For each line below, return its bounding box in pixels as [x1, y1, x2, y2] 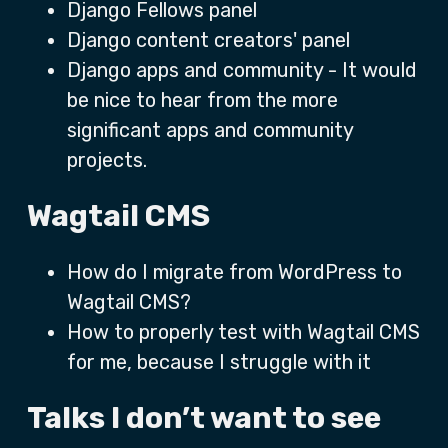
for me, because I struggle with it [67, 350, 371, 374]
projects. [67, 148, 147, 172]
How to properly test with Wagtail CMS [67, 320, 420, 344]
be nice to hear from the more [67, 88, 338, 112]
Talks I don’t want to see [27, 400, 381, 436]
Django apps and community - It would [67, 58, 417, 82]
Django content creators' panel [67, 28, 350, 52]
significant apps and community [67, 118, 353, 142]
